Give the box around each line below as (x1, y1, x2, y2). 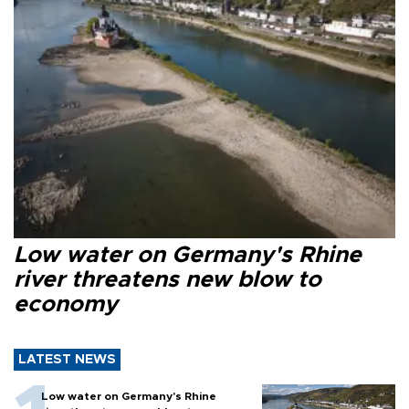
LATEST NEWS (18, 353, 116, 367)
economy (14, 293, 118, 317)
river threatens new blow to (14, 268, 321, 292)
